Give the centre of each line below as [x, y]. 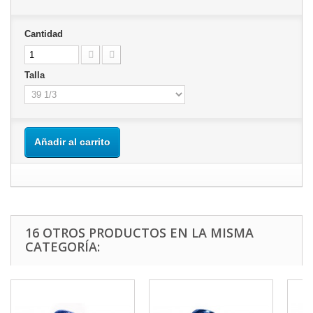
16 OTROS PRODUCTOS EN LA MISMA [139, 233]
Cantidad [44, 34]
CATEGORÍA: [63, 247]
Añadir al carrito [72, 142]
